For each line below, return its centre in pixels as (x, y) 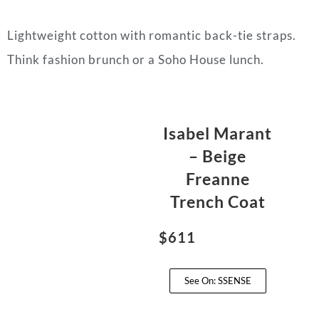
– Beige (218, 156)
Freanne (218, 179)
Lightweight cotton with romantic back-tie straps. (152, 36)
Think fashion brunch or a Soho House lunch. (136, 60)
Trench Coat (218, 202)
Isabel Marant (218, 134)
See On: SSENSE (218, 281)
